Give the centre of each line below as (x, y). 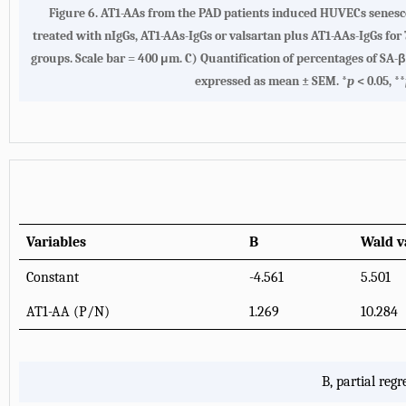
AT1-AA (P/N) (68, 311)
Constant (53, 277)
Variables (56, 242)
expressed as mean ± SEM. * (271, 81)
